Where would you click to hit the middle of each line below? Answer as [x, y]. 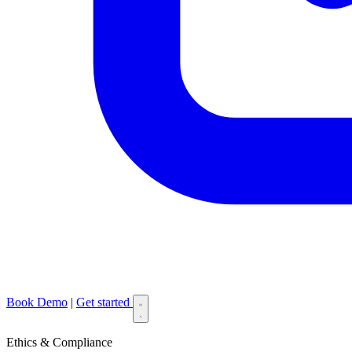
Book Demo [37, 302]
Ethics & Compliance [59, 342]
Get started [104, 302]
